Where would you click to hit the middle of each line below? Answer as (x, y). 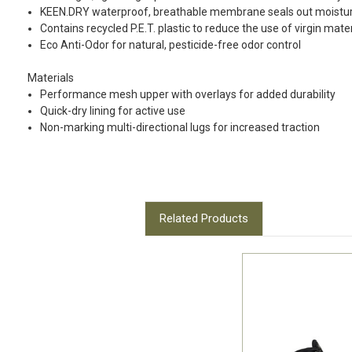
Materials (51, 78)
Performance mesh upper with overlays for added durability (188, 95)
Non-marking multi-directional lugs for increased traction (180, 128)
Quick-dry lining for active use (113, 111)
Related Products (203, 219)
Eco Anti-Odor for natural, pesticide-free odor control (171, 45)
